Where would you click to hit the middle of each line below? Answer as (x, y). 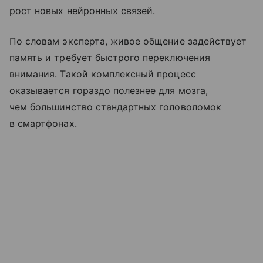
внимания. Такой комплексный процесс (103, 74)
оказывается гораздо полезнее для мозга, (109, 90)
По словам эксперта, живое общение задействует (128, 41)
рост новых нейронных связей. (82, 10)
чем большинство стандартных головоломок (115, 107)
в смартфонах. (43, 123)
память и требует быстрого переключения (110, 57)
